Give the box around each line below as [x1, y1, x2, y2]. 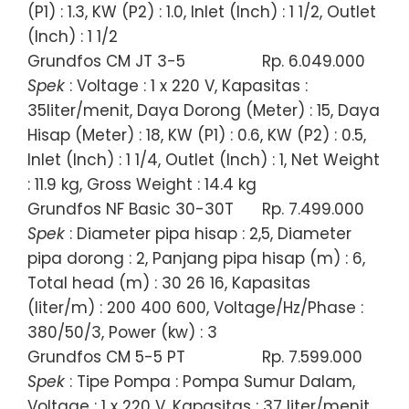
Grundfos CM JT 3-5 [27, 49, 185, 72]
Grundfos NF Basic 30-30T [27, 197, 234, 220]
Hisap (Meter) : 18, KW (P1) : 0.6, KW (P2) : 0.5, [27, 123, 366, 146]
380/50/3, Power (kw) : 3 [27, 320, 217, 343]
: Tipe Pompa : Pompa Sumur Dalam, [65, 370, 355, 393]
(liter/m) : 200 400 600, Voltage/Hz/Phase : [27, 296, 363, 319]
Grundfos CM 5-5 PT [27, 345, 185, 368]
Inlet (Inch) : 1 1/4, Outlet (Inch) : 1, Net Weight [27, 148, 380, 171]
